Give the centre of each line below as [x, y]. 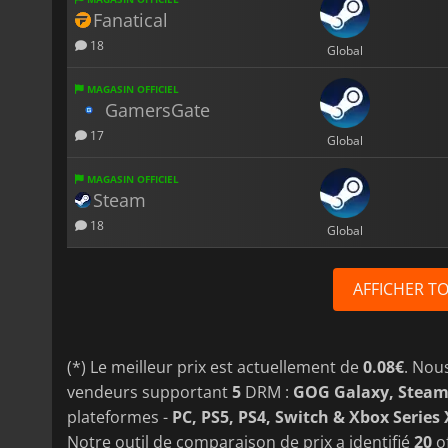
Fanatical [130, 19]
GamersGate [157, 109]
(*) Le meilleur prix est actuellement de [215, 366]
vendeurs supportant [149, 391]
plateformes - [119, 416]
